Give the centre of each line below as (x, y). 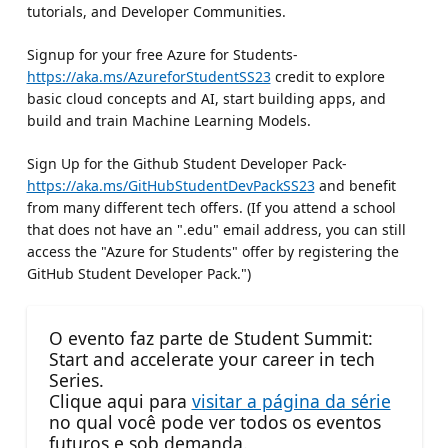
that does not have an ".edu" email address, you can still (216, 229)
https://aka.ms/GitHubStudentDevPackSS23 (170, 185)
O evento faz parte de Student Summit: (210, 337)
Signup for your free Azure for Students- (162, 54)
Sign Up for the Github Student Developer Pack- (186, 163)
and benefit (355, 185)
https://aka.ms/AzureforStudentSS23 (148, 76)
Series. (76, 379)
